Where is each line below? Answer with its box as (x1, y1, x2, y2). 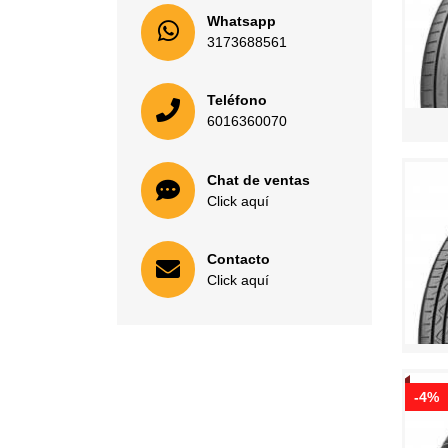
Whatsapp (207, 13, 276, 30)
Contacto (207, 250, 270, 267)
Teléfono (207, 92, 267, 109)
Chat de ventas (207, 171, 310, 188)
